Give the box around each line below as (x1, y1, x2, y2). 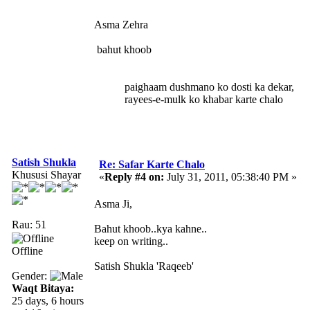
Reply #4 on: (104, 170, 164, 183)
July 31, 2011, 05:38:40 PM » (164, 170, 297, 183)
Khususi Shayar (12, 168, 81, 181)
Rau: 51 (12, 218, 46, 230)
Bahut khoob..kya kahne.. (94, 222, 207, 235)
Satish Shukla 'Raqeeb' (94, 259, 194, 272)
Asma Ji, (94, 197, 132, 210)
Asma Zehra (94, 18, 148, 30)
